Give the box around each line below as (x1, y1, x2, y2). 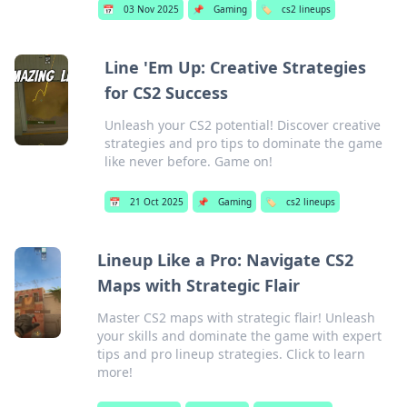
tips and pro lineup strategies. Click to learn (96, 345, 365, 362)
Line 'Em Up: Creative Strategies (104, 56, 367, 78)
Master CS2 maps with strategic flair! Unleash (96, 309, 375, 326)
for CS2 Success (104, 82, 229, 104)
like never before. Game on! (104, 153, 273, 170)
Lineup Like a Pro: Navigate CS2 (96, 249, 353, 271)
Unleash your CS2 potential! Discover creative (104, 116, 382, 134)
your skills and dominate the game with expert (96, 327, 382, 344)
